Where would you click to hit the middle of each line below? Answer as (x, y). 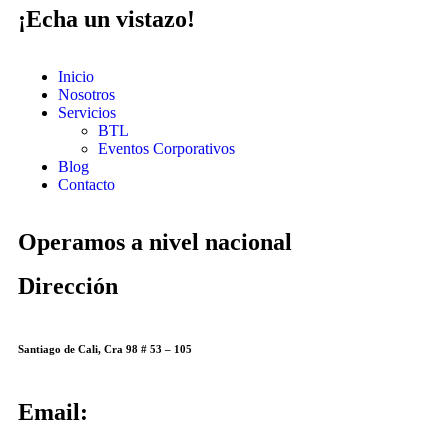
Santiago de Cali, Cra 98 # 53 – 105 (105, 349)
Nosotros (86, 95)
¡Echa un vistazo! (106, 19)
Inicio (76, 77)
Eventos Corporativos (166, 149)
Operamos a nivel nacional (155, 242)
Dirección (68, 286)
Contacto (86, 185)
